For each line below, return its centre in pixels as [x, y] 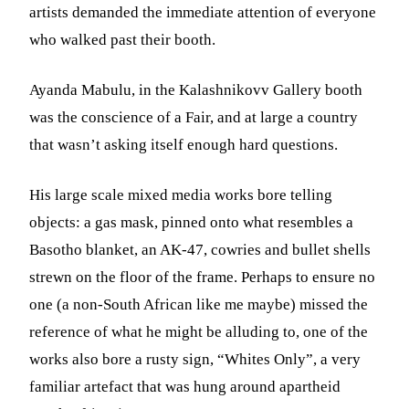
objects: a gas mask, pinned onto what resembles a [192, 222]
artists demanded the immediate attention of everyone [203, 12]
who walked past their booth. [123, 39]
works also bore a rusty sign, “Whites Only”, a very [195, 359]
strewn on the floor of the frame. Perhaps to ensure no [203, 277]
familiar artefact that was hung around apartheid [185, 386]
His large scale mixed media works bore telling [181, 194]
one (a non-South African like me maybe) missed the [199, 304]
